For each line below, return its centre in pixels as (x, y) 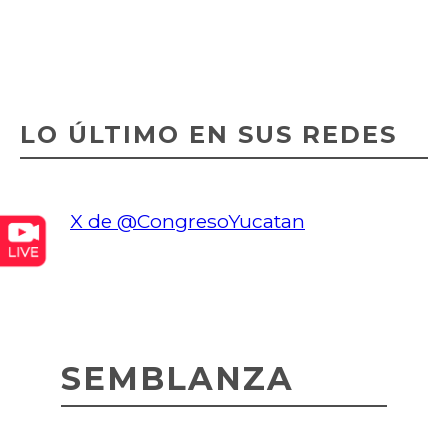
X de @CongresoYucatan (187, 220)
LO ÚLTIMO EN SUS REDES (208, 134)
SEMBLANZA (177, 378)
